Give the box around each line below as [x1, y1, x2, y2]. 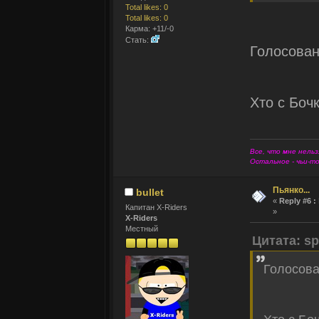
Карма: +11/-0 [125, 24, 174, 33]
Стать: [125, 36, 151, 45]
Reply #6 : [279, 197, 316, 206]
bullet [135, 187, 164, 199]
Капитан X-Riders [125, 202, 187, 211]
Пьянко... [273, 185, 310, 196]
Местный [125, 224, 158, 233]
